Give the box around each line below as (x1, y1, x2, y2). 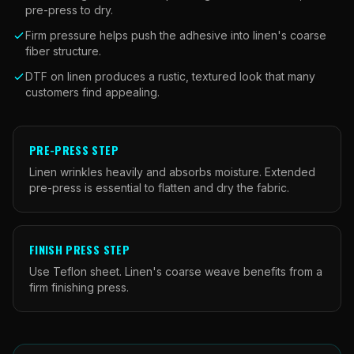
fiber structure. (25, 44, 101, 58)
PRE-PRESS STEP (29, 141, 119, 158)
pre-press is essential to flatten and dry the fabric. (29, 181, 289, 194)
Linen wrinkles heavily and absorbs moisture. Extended (29, 165, 315, 179)
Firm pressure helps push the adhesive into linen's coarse (25, 28, 326, 42)
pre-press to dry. (25, 3, 113, 17)
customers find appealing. (25, 85, 160, 99)
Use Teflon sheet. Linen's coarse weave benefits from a (29, 265, 322, 278)
